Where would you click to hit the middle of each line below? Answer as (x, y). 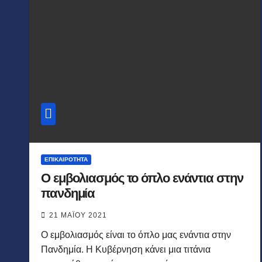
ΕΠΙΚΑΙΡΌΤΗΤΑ (66, 159)
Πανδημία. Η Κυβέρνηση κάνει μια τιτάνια (126, 249)
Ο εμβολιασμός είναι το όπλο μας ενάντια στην (136, 235)
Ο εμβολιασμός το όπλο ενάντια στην (142, 178)
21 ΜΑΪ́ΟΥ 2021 (78, 215)
